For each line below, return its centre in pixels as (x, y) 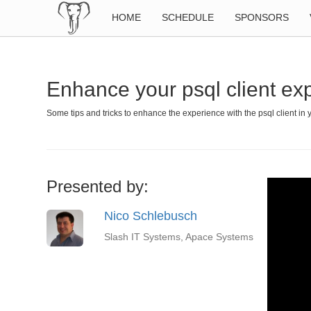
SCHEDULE (188, 17)
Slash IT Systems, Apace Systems (179, 237)
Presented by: (98, 186)
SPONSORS (262, 17)
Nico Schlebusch (151, 216)
